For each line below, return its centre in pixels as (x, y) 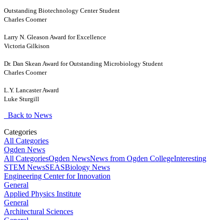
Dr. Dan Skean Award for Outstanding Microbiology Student (83, 63)
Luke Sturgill (22, 99)
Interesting (190, 158)
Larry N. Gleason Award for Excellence (55, 37)
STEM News (25, 167)
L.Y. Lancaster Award (31, 90)
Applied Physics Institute (42, 193)
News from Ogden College (132, 158)
